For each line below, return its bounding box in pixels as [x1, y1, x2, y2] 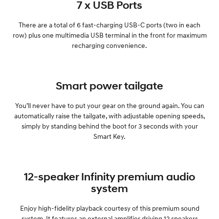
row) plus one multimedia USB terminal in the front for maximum [12, 30, 207, 39]
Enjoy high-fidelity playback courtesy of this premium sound [20, 203, 199, 212]
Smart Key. [93, 131, 126, 140]
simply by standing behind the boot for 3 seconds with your [21, 121, 198, 130]
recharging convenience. [72, 41, 147, 49]
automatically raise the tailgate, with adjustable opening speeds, [14, 111, 205, 120]
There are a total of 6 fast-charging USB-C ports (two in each [19, 20, 200, 29]
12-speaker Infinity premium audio [24, 170, 195, 183]
